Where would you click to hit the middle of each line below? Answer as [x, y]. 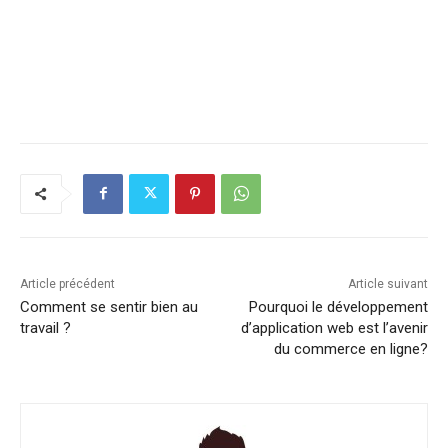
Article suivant [387, 283]
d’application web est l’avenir [334, 327]
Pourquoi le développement [338, 306]
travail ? [45, 327]
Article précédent [67, 283]
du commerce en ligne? [350, 348]
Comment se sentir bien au [109, 306]
